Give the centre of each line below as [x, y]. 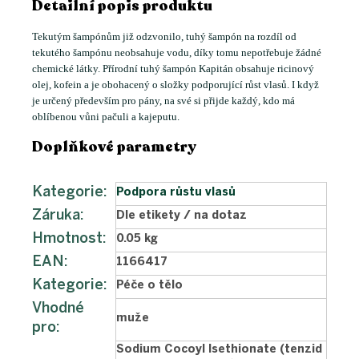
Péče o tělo [149, 285]
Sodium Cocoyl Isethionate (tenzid [219, 349]
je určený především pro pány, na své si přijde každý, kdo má [163, 101]
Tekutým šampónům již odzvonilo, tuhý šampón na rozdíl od [164, 37]
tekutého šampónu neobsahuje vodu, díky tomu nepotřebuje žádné [177, 53]
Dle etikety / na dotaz [182, 216]
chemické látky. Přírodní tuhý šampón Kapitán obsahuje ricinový [173, 69]
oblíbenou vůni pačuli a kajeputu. [106, 117]
